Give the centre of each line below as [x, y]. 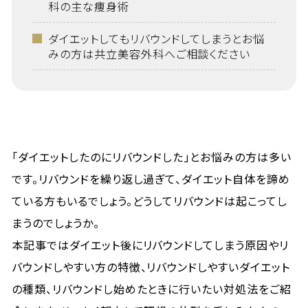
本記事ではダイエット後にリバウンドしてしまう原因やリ [150, 245]
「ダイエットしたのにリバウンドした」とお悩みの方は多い [152, 157]
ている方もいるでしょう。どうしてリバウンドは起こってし [150, 201]
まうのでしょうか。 [56, 223]
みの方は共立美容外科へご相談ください [149, 54]
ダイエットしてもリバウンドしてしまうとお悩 [156, 38]
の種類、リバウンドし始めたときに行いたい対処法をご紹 [152, 289]
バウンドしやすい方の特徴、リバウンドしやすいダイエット [151, 267]
